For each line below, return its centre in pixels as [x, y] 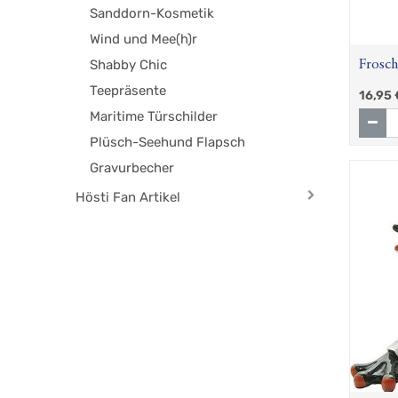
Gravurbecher [132, 168]
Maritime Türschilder [154, 117]
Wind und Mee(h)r [144, 40]
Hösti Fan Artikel [128, 198]
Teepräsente [128, 91]
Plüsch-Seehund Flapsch [168, 143]
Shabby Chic [129, 65]
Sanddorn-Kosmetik [152, 14]
